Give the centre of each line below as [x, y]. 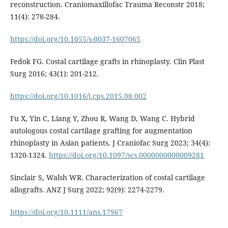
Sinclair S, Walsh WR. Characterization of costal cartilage [107, 178]
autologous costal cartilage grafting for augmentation [101, 131]
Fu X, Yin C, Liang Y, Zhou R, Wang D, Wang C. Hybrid [102, 119]
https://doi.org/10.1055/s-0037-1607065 [75, 39]
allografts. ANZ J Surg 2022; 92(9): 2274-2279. [87, 190]
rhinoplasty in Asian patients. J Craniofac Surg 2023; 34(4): [110, 143]
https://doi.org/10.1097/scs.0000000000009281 [126, 155]
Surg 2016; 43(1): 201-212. [54, 74]
